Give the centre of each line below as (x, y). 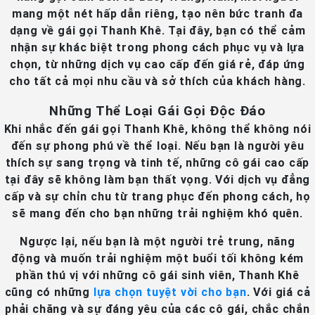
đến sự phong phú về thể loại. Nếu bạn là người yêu (157, 146)
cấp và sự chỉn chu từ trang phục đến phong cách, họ (157, 197)
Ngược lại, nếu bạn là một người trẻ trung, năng (157, 242)
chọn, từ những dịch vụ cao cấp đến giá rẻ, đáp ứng (157, 64)
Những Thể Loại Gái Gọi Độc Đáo (157, 111)
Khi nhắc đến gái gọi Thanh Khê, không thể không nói (157, 129)
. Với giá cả (278, 292)
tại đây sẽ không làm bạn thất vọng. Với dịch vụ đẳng (157, 180)
